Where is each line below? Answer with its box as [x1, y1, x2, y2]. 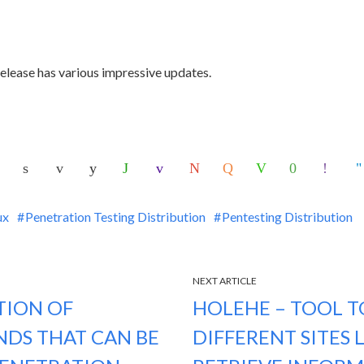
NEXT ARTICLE [192, 275, 257, 287]
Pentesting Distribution [222, 209, 353, 224]
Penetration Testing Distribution [25, 209, 206, 224]
